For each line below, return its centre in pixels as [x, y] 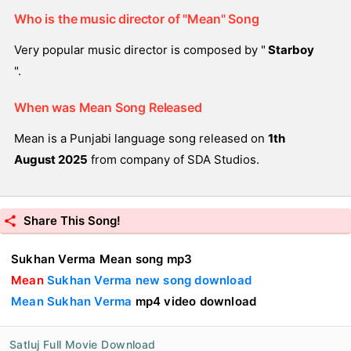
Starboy [290, 50]
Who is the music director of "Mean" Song [137, 19]
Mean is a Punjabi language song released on [141, 138]
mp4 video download [196, 301]
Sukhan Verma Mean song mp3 [102, 259]
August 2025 [51, 159]
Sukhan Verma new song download [149, 280]
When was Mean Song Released [108, 107]
